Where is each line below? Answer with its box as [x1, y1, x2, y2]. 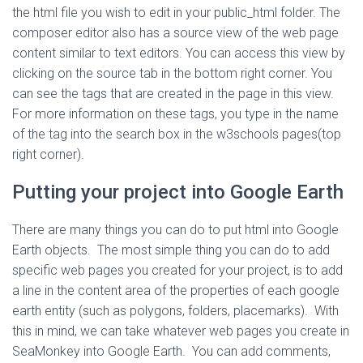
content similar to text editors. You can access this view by [12, 45, 345, 61]
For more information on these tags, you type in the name [12, 106, 339, 122]
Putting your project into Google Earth [12, 181, 344, 203]
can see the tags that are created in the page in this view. [12, 86, 334, 101]
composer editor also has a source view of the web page [12, 25, 339, 41]
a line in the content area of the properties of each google [12, 283, 340, 298]
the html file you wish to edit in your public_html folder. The [12, 5, 340, 20]
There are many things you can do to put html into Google [12, 222, 339, 237]
